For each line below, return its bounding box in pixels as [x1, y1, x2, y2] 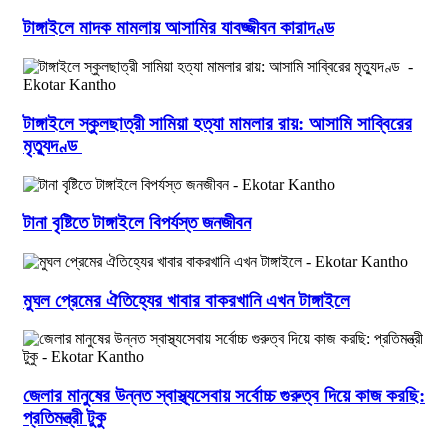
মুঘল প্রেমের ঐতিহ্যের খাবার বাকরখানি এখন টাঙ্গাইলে [23, 289, 350, 311]
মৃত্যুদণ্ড [23, 134, 82, 156]
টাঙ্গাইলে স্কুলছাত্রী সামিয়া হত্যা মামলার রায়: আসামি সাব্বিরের [23, 112, 412, 134]
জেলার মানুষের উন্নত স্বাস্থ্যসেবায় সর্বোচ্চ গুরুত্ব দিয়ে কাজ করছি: [23, 385, 425, 407]
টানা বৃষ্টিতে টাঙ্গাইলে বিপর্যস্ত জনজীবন [23, 212, 251, 234]
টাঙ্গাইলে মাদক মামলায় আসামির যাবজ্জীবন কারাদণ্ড [23, 17, 334, 39]
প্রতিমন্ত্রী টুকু [23, 407, 106, 429]
